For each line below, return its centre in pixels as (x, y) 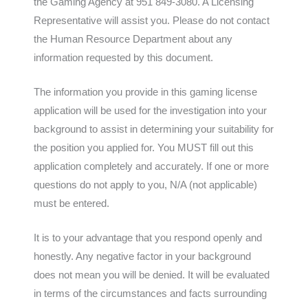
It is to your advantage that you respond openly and (148, 238)
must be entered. (72, 204)
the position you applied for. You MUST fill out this (144, 148)
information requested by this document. (125, 57)
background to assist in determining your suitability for (154, 130)
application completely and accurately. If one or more (152, 167)
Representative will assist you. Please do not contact (152, 20)
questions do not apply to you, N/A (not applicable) (146, 185)
